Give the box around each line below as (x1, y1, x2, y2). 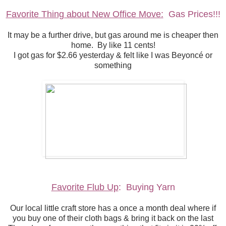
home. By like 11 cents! (71, 41, 155, 50)
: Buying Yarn (118, 182, 175, 193)
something (94, 61, 132, 70)
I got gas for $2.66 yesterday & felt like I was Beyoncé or (14, 51, 212, 60)
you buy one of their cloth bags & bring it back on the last (13, 214, 213, 223)
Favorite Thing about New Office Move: (6, 9, 163, 20)
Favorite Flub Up (51, 182, 119, 193)
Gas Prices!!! (163, 9, 220, 20)
